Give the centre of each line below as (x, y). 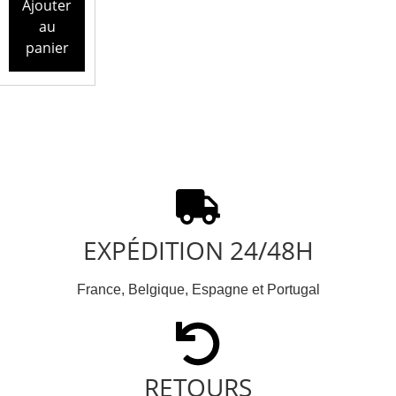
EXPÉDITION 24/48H (198, 251)
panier (47, 48)
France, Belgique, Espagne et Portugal (198, 290)
